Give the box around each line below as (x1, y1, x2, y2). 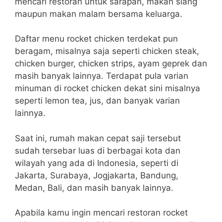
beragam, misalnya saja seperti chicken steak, (15, 46, 199, 56)
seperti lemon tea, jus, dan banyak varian (15, 96, 180, 106)
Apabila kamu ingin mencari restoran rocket (15, 208, 188, 218)
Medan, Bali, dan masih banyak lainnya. (15, 182, 173, 193)
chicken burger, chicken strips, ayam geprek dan (15, 58, 207, 68)
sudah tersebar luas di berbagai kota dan (15, 145, 180, 156)
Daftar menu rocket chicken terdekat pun (15, 34, 178, 44)
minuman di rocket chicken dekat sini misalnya (15, 83, 200, 93)
